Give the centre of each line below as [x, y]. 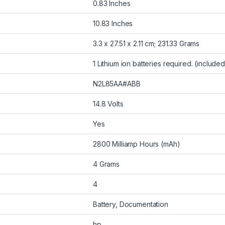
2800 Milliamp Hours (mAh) [137, 144]
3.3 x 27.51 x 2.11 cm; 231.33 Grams [146, 43]
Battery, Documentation [131, 204]
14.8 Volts [108, 103]
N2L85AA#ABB [117, 83]
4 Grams [106, 164]
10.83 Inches [113, 23]
